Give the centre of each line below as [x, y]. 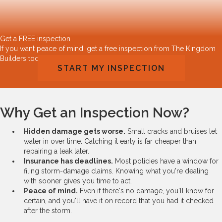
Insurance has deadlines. [68, 161]
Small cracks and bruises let [171, 131]
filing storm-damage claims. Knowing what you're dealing [116, 171]
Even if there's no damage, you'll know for [146, 191]
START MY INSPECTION [111, 68]
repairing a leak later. [56, 151]
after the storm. [48, 210]
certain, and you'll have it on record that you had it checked [119, 200]
